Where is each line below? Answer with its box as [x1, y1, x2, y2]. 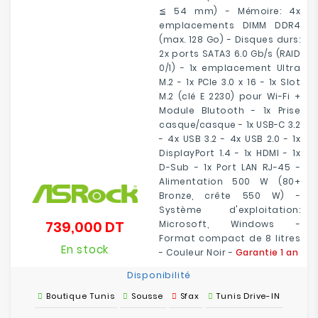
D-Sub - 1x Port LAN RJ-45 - [159, 161, 300, 173]
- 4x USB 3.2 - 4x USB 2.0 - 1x [159, 133, 300, 145]
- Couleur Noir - [159, 246, 236, 258]
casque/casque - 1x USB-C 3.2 [159, 119, 300, 131]
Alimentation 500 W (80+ [159, 175, 300, 187]
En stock [60, 242, 109, 257]
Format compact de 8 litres [159, 232, 300, 244]
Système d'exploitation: [159, 204, 300, 216]
